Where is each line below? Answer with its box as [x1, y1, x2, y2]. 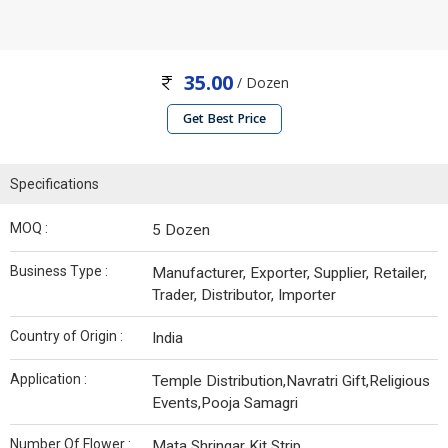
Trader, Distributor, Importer [152, 286, 336, 305]
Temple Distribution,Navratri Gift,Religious [152, 372, 430, 391]
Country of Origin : [10, 328, 123, 345]
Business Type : [10, 263, 108, 280]
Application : [10, 371, 87, 388]
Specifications [10, 176, 99, 193]
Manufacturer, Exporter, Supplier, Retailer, [152, 264, 427, 283]
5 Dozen [152, 221, 210, 240]
